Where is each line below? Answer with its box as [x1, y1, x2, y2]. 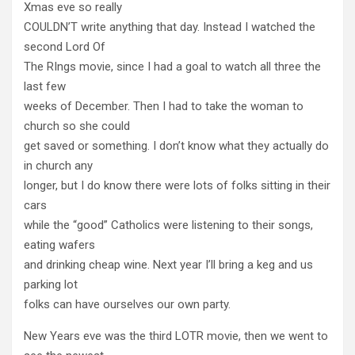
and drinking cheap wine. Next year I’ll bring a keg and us [24, 257, 313, 272]
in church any [24, 158, 93, 173]
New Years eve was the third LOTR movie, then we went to [24, 328, 328, 343]
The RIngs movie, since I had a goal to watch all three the [24, 59, 321, 74]
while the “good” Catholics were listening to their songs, [24, 217, 313, 232]
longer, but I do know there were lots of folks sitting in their [24, 177, 330, 193]
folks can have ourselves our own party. [24, 296, 231, 311]
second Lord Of [24, 39, 105, 54]
